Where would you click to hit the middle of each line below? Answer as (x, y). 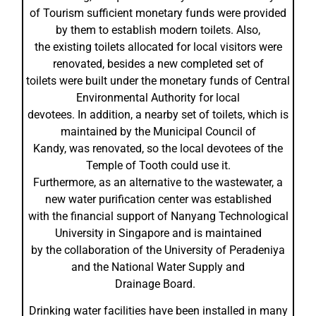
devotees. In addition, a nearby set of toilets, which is (158, 115)
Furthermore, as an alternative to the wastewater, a (158, 182)
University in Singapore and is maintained (158, 233)
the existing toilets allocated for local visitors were (158, 47)
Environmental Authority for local (158, 98)
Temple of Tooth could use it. (158, 165)
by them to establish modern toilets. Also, (158, 30)
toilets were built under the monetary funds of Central (158, 81)
